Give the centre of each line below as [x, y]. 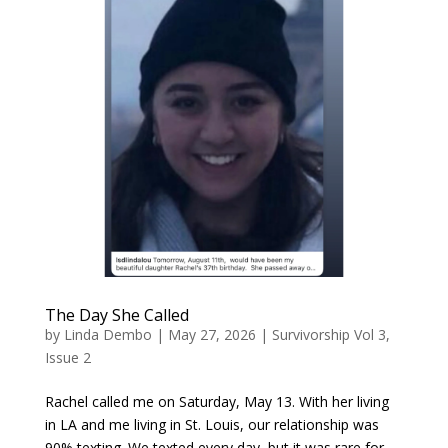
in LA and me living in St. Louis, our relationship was [211, 425]
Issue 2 [67, 358]
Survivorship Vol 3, [330, 335]
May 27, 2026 [211, 335]
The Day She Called [116, 315]
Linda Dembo [107, 335]
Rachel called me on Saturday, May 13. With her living [216, 402]
